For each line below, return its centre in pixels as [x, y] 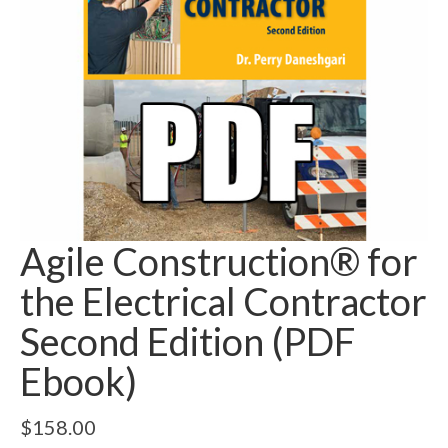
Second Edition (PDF [187, 341]
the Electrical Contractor [223, 301]
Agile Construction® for [219, 261]
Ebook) [78, 381]
